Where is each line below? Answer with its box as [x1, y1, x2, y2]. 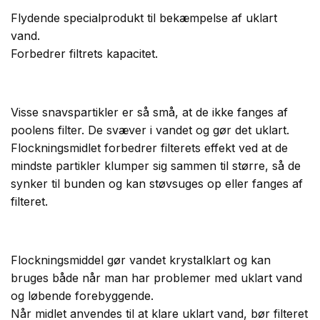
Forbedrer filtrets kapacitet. [11, 46, 158, 61]
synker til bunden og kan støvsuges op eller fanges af [11, 176, 303, 191]
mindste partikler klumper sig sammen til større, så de [11, 159, 301, 173]
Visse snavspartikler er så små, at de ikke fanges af [11, 105, 288, 119]
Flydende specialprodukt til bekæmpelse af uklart [11, 11, 277, 25]
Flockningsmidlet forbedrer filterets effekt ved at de [11, 141, 288, 155]
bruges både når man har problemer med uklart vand [11, 271, 302, 285]
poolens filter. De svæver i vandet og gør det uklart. [11, 123, 289, 137]
